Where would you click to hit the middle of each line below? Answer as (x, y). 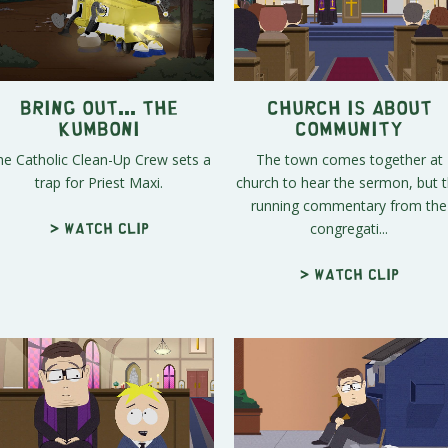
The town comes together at (349, 159)
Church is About (349, 106)
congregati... (349, 228)
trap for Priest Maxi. (99, 182)
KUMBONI (99, 127)
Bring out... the (99, 106)
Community (349, 127)
